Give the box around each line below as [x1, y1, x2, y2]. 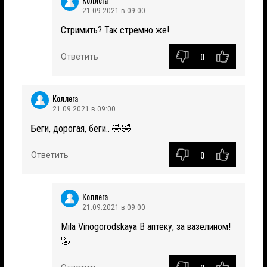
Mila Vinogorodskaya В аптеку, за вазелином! [61, 221, 231, 232]
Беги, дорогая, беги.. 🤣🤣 [31, 122, 131, 134]
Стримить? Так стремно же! [61, 24, 169, 36]
